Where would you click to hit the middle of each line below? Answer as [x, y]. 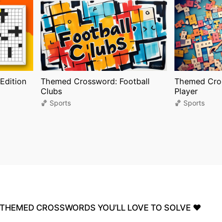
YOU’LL [111, 207]
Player [186, 91]
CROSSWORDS [66, 207]
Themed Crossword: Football [95, 81]
